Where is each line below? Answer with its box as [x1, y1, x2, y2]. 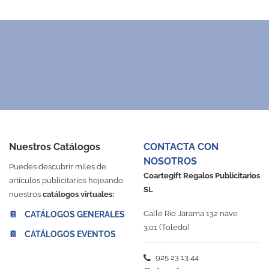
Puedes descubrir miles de [9, 162, 106, 172]
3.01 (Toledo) [144, 222, 189, 232]
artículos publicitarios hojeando [9, 176, 123, 186]
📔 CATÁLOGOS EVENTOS [9, 229, 116, 240]
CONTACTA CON [144, 141, 219, 153]
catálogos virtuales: [43, 190, 114, 199]
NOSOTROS [144, 156, 197, 168]
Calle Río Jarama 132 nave [144, 208, 238, 218]
